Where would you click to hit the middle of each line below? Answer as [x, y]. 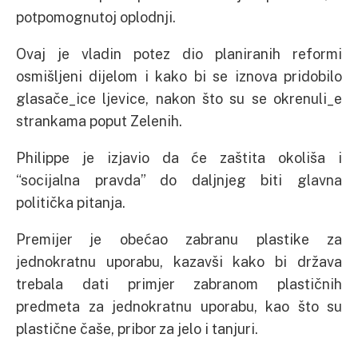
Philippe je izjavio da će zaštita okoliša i [179, 158]
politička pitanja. [71, 203]
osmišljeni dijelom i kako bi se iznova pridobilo [179, 76]
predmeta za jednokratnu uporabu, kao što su [179, 306]
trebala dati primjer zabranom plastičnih [179, 284]
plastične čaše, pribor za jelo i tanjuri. [137, 329]
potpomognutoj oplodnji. [96, 17]
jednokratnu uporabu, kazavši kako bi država [179, 262]
